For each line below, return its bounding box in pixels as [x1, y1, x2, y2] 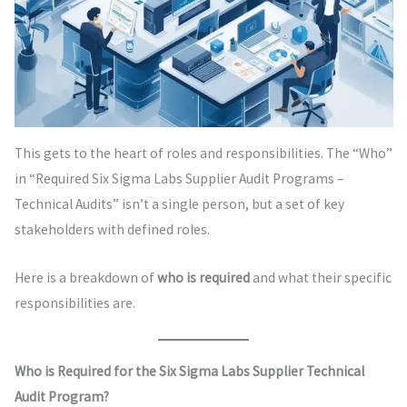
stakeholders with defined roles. [14, 221, 210, 239]
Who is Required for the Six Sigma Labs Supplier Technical [14, 362, 364, 380]
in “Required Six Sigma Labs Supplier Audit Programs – [14, 170, 343, 188]
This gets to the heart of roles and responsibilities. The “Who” [14, 144, 392, 163]
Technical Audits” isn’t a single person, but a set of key [14, 195, 344, 213]
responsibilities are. [14, 293, 135, 312]
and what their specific [249, 268, 392, 286]
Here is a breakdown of [14, 268, 157, 286]
